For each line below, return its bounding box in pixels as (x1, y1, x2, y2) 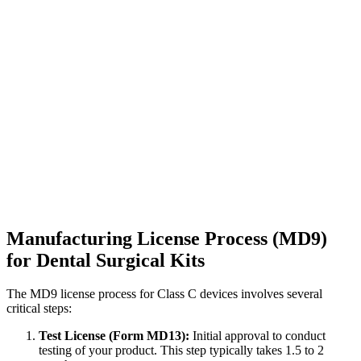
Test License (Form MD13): (39, 329, 189, 343)
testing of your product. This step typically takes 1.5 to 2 (39, 343, 324, 358)
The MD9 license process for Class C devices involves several (6, 287, 322, 301)
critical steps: (6, 301, 72, 316)
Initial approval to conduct (189, 329, 326, 343)
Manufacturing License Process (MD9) (6, 227, 327, 249)
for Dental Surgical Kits (6, 249, 205, 271)
